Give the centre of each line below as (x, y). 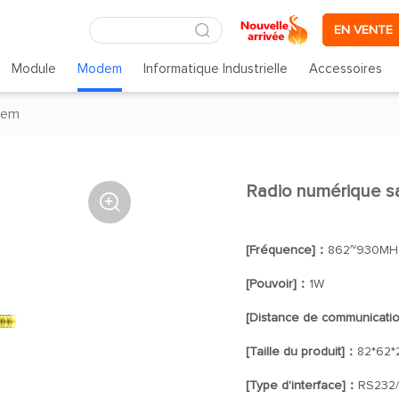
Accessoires (346, 69)
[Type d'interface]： (301, 386)
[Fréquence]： (286, 250)
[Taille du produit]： (301, 352)
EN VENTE (363, 30)
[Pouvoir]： (277, 284)
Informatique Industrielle (216, 69)
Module (33, 69)
